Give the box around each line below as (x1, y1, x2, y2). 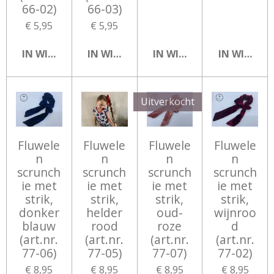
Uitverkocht (141, 94, 195, 108)
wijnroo (213, 204, 256, 221)
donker (18, 204, 59, 221)
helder (86, 204, 123, 221)
